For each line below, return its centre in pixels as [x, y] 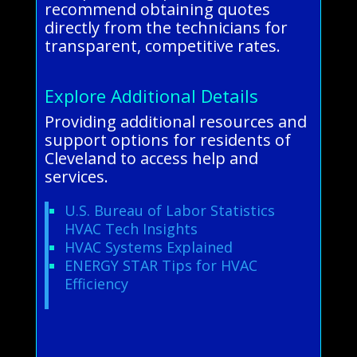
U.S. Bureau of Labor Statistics [169, 210]
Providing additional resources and [175, 121]
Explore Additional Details [151, 95]
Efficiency [96, 283]
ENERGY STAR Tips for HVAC [161, 265]
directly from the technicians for [166, 27]
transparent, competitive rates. [162, 45]
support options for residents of [167, 139]
